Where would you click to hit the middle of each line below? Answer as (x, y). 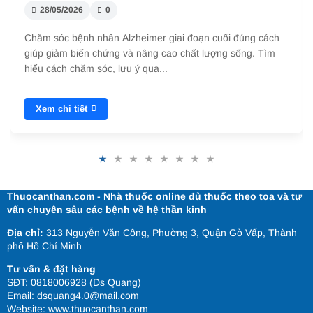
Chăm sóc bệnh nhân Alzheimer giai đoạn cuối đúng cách (152, 37)
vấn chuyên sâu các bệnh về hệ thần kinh (107, 209)
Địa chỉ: (25, 232)
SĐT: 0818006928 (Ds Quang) (74, 282)
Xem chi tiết (61, 108)
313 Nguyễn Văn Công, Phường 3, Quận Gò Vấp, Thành (170, 232)
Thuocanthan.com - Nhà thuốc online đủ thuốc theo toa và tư (154, 196)
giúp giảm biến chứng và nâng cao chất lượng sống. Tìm (150, 53)
